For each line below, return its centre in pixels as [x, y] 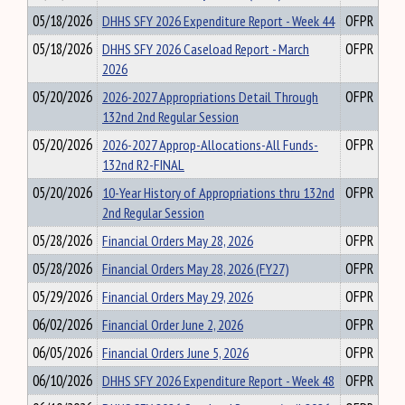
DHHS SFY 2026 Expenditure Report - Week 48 [218, 381]
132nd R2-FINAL [143, 165]
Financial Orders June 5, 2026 [175, 353]
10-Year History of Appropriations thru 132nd [218, 193]
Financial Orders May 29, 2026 [178, 297]
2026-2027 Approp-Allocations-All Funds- [210, 145]
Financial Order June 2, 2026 [173, 325]
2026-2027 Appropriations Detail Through [210, 97]
